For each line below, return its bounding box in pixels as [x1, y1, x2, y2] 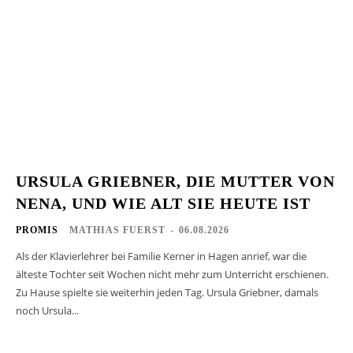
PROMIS [16, 225, 58, 236]
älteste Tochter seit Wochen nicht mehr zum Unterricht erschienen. [16, 267, 329, 282]
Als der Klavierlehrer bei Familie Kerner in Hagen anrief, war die [16, 249, 307, 264]
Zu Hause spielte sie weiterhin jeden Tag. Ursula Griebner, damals [16, 285, 318, 300]
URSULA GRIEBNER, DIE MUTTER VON [16, 173, 335, 191]
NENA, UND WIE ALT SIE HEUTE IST [16, 195, 310, 213]
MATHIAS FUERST [69, 225, 165, 236]
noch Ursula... [16, 303, 79, 318]
